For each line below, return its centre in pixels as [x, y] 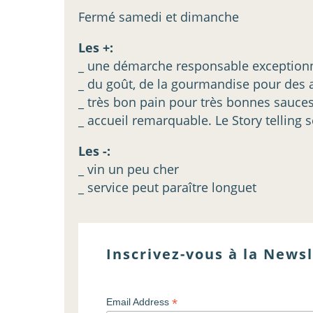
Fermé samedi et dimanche [159, 17]
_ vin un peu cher [129, 169]
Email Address [139, 302]
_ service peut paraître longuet [167, 188]
